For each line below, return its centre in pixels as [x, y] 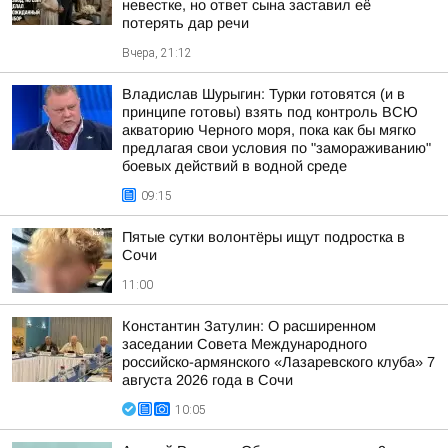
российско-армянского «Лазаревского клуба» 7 [278, 362]
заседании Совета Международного [244, 344]
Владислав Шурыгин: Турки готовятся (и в [263, 94]
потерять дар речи [185, 23]
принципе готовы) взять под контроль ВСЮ [270, 112]
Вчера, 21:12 [157, 53]
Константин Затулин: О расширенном [249, 326]
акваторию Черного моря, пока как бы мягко [269, 130]
